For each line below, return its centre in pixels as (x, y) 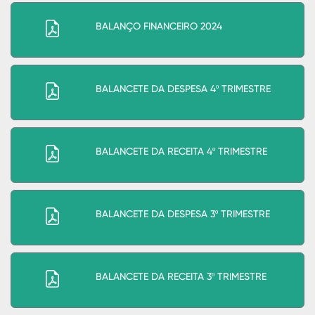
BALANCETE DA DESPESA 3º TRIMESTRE (183, 215)
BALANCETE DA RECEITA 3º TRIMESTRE (181, 277)
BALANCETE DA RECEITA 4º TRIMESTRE (181, 152)
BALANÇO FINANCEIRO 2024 (159, 27)
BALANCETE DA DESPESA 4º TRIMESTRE (183, 90)
